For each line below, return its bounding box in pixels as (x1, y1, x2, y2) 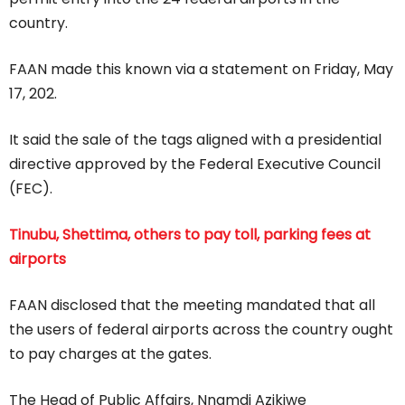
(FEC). (9, 177, 52, 199)
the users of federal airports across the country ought (9, 318, 393, 340)
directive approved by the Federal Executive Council (9, 153, 381, 174)
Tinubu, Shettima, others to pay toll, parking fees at (9, 223, 371, 245)
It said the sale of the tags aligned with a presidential (9, 128, 381, 150)
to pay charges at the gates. (9, 343, 212, 364)
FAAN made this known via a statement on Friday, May (9, 58, 393, 80)
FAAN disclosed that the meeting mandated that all (9, 294, 375, 316)
